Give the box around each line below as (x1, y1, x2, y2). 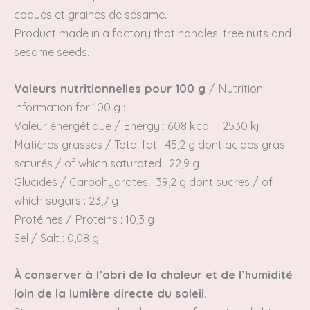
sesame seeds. (14, 44, 89, 59)
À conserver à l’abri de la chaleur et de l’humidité (14, 268, 293, 282)
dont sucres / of (189, 175, 273, 190)
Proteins (75, 212, 118, 227)
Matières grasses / (14, 138, 114, 152)
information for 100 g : (14, 100, 125, 115)
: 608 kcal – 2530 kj (163, 119, 259, 134)
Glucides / (14, 175, 69, 190)
